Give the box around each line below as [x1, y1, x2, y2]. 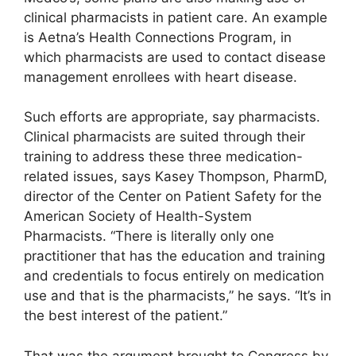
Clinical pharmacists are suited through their [24, 129, 305, 145]
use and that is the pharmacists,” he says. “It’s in [24, 288, 331, 304]
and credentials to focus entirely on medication [24, 268, 324, 284]
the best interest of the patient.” [24, 308, 227, 324]
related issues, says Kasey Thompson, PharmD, [24, 168, 327, 185]
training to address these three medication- [24, 149, 303, 165]
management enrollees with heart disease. [24, 68, 297, 85]
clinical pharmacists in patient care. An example [24, 9, 327, 25]
